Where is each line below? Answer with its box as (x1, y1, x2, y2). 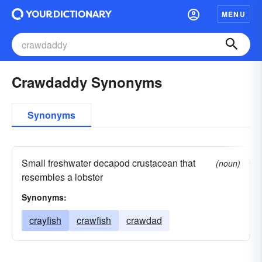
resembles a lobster (22, 170, 103, 184)
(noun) (216, 157, 240, 169)
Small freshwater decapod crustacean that (22, 156, 195, 170)
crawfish (77, 213, 111, 227)
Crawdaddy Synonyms (12, 72, 162, 92)
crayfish (29, 213, 61, 227)
